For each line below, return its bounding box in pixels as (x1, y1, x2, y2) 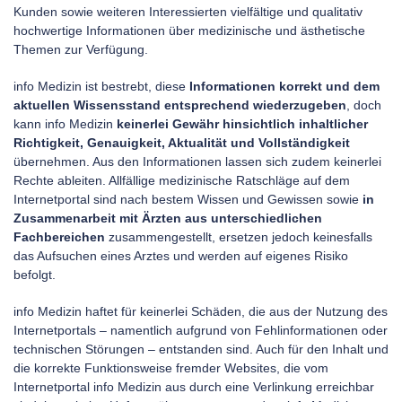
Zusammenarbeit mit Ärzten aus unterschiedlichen (13, 211, 322, 225)
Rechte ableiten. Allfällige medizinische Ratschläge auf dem (13, 173, 350, 188)
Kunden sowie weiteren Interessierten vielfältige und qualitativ (13, 4, 363, 19)
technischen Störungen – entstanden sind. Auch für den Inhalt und (13, 342, 389, 356)
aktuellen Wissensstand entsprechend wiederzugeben (13, 98, 346, 112)
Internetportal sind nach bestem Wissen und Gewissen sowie (13, 192, 363, 206)
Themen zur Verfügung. (13, 42, 148, 57)
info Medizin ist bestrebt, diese (13, 79, 189, 93)
